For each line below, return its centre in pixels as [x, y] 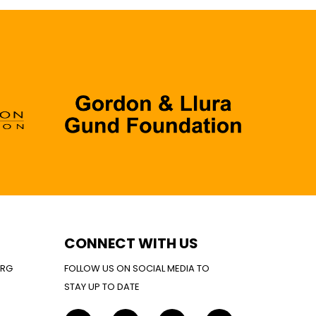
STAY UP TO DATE [102, 286]
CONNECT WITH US [131, 243]
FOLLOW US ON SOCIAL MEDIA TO [137, 268]
